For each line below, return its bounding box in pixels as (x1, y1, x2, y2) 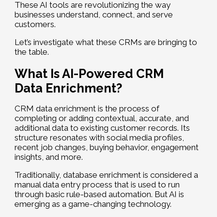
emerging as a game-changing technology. (15, 199, 171, 209)
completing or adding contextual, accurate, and (15, 113, 189, 124)
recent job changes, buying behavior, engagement (15, 142, 199, 153)
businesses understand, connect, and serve (15, 10, 173, 20)
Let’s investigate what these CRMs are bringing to (15, 37, 197, 47)
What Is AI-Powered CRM (15, 66, 164, 81)
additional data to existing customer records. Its (15, 123, 190, 133)
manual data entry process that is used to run (15, 180, 180, 190)
